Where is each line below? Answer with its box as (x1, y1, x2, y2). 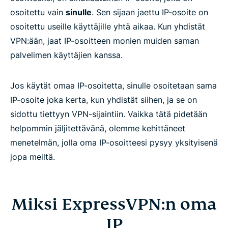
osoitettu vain (10, 7, 66, 18)
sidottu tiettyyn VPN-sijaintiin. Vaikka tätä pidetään (10, 109, 207, 120)
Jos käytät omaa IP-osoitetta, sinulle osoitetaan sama (10, 80, 217, 91)
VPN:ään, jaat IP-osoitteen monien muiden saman (10, 36, 199, 46)
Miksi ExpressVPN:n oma (11, 194, 217, 215)
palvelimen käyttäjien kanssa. (10, 50, 123, 61)
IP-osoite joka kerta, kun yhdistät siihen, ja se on (10, 95, 197, 105)
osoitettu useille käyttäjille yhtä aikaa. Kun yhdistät (10, 21, 205, 32)
